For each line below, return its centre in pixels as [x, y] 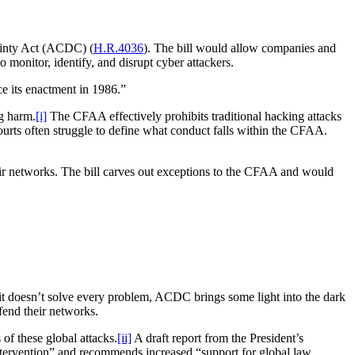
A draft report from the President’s [218, 338]
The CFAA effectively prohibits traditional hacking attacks [194, 116]
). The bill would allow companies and [240, 48]
